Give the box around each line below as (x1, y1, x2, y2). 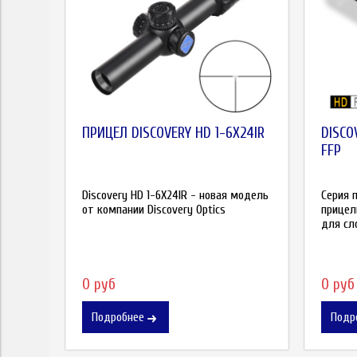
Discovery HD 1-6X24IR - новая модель (82, 187, 269, 202)
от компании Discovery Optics (82, 202, 226, 217)
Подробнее (92, 310, 144, 325)
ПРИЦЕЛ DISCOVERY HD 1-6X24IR (82, 124, 265, 143)
